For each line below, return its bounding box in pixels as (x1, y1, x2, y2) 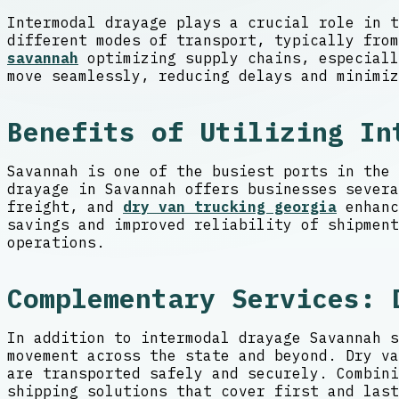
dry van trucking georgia (123, 198, 337, 216)
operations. (7, 233, 105, 252)
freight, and (7, 198, 123, 216)
